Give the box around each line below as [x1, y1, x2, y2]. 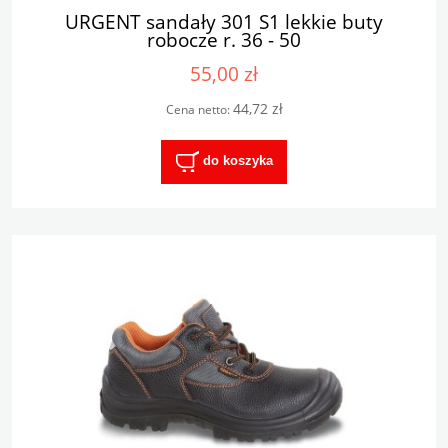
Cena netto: [165, 101, 233, 119]
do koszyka [202, 153, 273, 169]
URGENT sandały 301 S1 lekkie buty [65, 8, 383, 36]
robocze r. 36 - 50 [147, 26, 301, 54]
